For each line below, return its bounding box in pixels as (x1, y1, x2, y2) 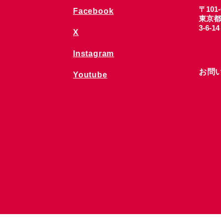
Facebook (73, 7, 114, 15)
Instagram (73, 49, 114, 58)
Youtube (73, 71, 108, 79)
